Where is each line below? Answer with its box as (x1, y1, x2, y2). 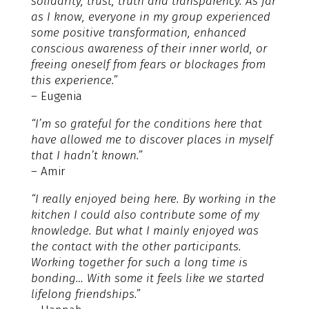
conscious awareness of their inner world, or (30, 41, 267, 56)
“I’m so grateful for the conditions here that (30, 116, 262, 131)
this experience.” (30, 72, 117, 88)
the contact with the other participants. (30, 239, 241, 254)
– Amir (30, 163, 65, 179)
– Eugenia (30, 88, 82, 103)
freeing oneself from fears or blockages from (30, 57, 266, 72)
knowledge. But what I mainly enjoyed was (30, 223, 259, 238)
